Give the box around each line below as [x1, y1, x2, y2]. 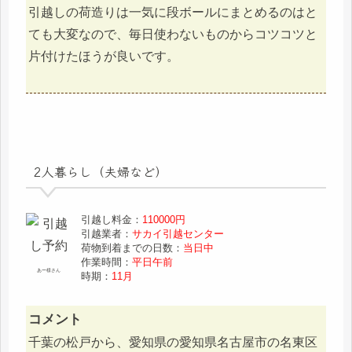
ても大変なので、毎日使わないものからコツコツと [28, 27, 317, 42]
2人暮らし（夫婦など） [33, 162, 167, 181]
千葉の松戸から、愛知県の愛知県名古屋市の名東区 [28, 335, 317, 349]
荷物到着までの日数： [81, 241, 184, 254]
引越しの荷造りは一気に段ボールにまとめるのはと [28, 5, 317, 20]
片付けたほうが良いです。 [28, 49, 179, 64]
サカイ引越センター [132, 227, 225, 240]
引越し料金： [81, 213, 143, 225]
